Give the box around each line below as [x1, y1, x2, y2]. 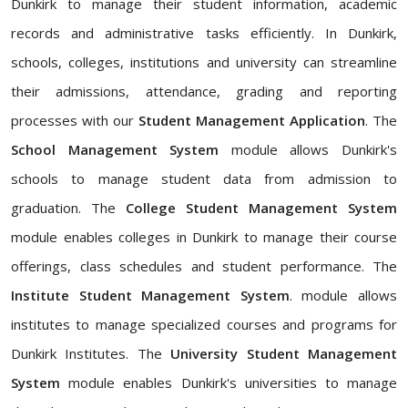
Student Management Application [138, 111, 365, 129]
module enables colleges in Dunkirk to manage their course [11, 228, 397, 246]
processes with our [11, 111, 138, 129]
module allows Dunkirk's [219, 140, 398, 158]
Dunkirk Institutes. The [11, 344, 171, 362]
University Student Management [170, 344, 398, 362]
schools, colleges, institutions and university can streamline [11, 53, 397, 71]
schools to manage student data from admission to [11, 169, 397, 188]
